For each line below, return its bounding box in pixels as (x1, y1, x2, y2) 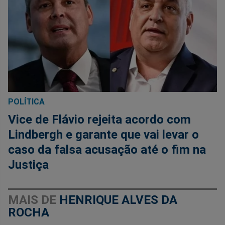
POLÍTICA (8, 97, 45, 107)
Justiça (8, 158, 49, 172)
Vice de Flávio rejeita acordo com (8, 113, 191, 127)
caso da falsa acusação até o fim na (8, 143, 206, 157)
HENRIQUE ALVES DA (59, 193, 177, 207)
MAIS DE (8, 193, 59, 207)
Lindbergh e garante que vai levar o (8, 128, 199, 142)
